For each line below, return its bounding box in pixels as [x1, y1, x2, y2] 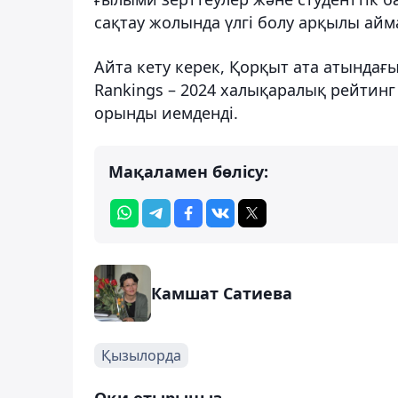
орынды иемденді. [94, 101, 238, 123]
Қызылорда [101, 345, 181, 365]
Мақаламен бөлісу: [108, 160, 268, 182]
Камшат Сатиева [151, 282, 292, 304]
